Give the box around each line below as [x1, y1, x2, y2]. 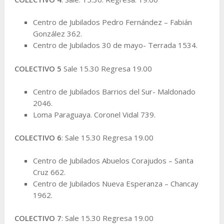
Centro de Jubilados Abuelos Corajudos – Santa [33, 155, 194, 165]
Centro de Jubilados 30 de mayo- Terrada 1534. [33, 40, 198, 50]
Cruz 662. [33, 166, 66, 177]
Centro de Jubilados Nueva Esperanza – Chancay [33, 178, 199, 188]
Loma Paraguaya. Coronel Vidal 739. [33, 109, 156, 119]
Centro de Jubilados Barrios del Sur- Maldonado [33, 86, 196, 96]
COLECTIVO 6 [14, 132, 61, 143]
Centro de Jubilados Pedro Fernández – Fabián [33, 17, 192, 27]
